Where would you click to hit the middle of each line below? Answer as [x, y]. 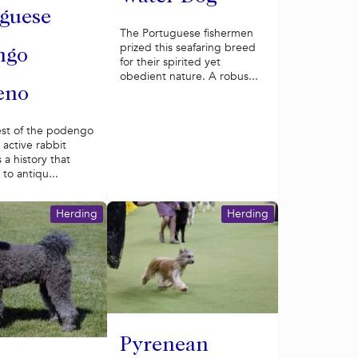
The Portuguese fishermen [186, 33]
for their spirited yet [170, 62]
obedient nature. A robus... [189, 76]
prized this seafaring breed [187, 47]
